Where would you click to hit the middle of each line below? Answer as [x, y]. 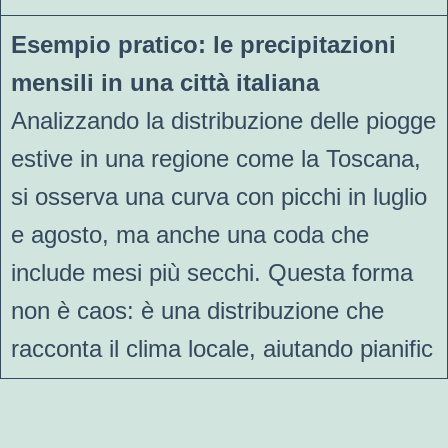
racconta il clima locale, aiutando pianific [222, 348]
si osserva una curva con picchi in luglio [219, 196]
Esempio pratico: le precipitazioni [203, 44]
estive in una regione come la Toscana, [216, 158]
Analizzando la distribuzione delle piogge [223, 120]
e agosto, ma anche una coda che [190, 234]
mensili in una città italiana [165, 82]
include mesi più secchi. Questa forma [212, 272]
